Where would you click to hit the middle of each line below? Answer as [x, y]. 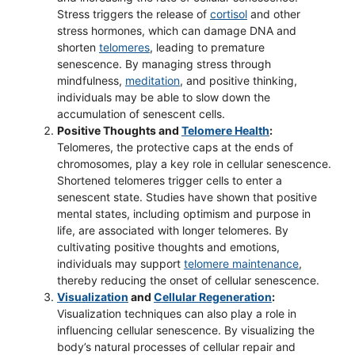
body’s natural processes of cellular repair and [176, 347]
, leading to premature [207, 47]
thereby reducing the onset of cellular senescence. [188, 280]
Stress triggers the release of [134, 14]
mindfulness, [91, 80]
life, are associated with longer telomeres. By [173, 230]
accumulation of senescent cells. [141, 114]
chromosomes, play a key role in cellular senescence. [194, 164]
